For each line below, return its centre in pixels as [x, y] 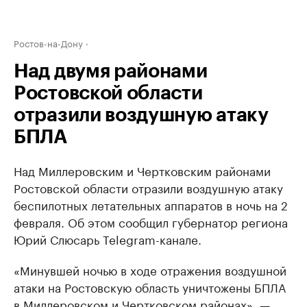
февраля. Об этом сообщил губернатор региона [151, 221]
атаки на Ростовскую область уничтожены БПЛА [150, 286]
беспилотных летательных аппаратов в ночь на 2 [151, 204]
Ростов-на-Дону [48, 42]
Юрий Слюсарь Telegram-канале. [108, 238]
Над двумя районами [111, 71]
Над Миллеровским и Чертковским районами [142, 170]
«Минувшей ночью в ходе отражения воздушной [150, 269]
